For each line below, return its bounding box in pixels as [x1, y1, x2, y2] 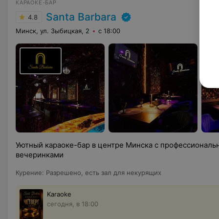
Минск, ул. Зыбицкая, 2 [16, 26, 89, 35]
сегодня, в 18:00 [47, 199, 98, 208]
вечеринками [16, 150, 64, 159]
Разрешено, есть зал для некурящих [46, 168, 161, 176]
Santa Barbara [46, 10, 116, 23]
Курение [16, 168, 42, 176]
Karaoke [47, 190, 71, 198]
